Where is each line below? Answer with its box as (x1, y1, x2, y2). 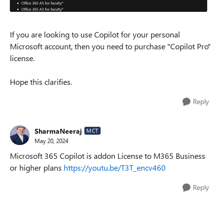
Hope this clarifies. (10, 76, 72, 87)
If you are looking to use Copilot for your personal (10, 29, 180, 39)
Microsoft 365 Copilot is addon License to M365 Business (10, 150, 205, 161)
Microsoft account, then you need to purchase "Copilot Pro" (10, 41, 211, 51)
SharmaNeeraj (35, 126, 82, 136)
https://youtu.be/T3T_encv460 (64, 162, 166, 173)
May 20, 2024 (35, 136, 68, 145)
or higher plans (10, 162, 64, 173)
